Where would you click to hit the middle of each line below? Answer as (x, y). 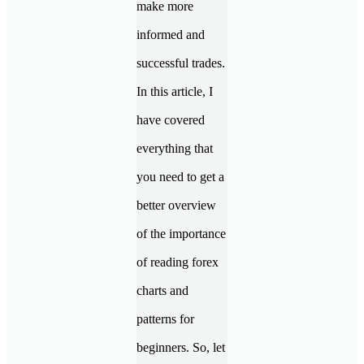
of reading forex (178, 262)
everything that (175, 148)
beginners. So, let (181, 347)
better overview (176, 205)
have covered (171, 119)
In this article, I (175, 91)
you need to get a (180, 176)
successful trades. (181, 63)
